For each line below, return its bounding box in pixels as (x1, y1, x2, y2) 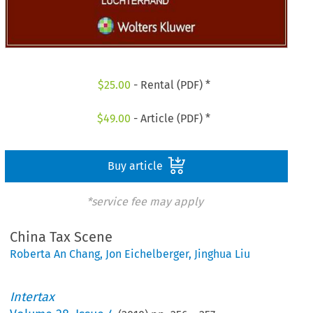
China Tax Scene (10, 228, 113, 246)
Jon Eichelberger (105, 247, 189, 261)
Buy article (107, 159, 166, 173)
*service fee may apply (86, 194, 203, 208)
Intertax (10, 289, 55, 305)
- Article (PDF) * (131, 111, 211, 125)
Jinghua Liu (194, 247, 251, 261)
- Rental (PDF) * (130, 78, 210, 92)
